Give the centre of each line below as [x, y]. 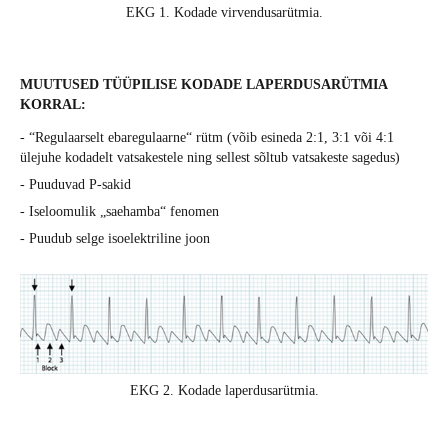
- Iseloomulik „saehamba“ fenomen [119, 212]
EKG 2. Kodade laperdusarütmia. [224, 390]
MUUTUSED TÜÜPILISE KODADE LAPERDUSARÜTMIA [203, 85]
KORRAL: [53, 105]
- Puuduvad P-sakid [75, 185]
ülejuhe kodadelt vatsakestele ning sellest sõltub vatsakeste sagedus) [210, 158]
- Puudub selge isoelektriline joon [115, 239]
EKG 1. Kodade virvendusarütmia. [224, 13]
